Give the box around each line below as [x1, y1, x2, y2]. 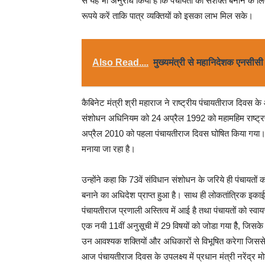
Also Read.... [92, 57, 148, 67]
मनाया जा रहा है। [82, 144, 135, 154]
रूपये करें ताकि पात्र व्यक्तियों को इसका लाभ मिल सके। [82, 11, 253, 21]
